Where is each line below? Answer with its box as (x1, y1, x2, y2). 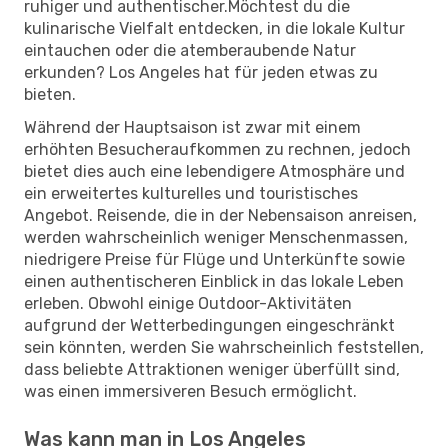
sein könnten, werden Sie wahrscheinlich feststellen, (24, 337, 424, 357)
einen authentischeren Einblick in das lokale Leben (24, 271, 404, 291)
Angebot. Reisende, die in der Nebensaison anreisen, (24, 205, 417, 225)
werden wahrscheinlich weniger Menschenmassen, (24, 227, 408, 247)
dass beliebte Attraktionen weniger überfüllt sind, (24, 359, 400, 379)
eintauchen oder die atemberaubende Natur (24, 40, 356, 60)
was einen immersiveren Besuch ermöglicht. (24, 381, 357, 401)
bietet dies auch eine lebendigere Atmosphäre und (24, 161, 405, 181)
